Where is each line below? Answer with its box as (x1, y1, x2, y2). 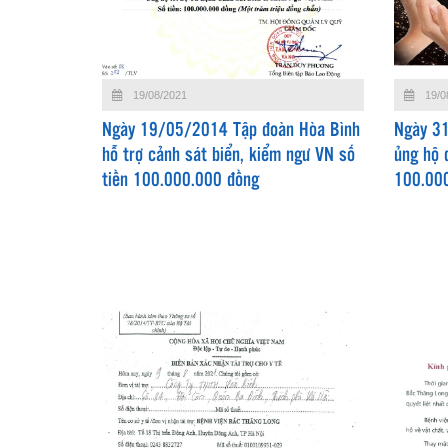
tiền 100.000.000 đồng (102, 172, 259, 191)
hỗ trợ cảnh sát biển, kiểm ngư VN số (102, 147, 355, 166)
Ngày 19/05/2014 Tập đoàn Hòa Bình (102, 122, 360, 141)
